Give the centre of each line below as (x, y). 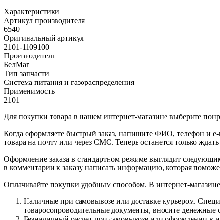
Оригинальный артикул (44, 38)
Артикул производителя (44, 20)
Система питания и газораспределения (69, 82)
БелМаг (17, 64)
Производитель (30, 55)
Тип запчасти (27, 73)
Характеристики (32, 11)
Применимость (29, 91)
